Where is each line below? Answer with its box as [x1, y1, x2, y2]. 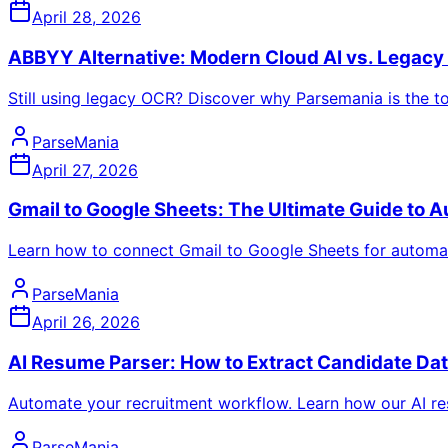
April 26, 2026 [32, 312, 140, 333]
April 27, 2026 [32, 159, 138, 180]
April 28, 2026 [32, 7, 141, 28]
